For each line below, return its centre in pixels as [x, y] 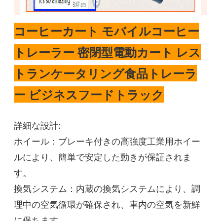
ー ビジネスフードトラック [89, 95]
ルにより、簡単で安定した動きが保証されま [103, 157]
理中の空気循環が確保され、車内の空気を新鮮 [107, 204]
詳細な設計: [37, 126]
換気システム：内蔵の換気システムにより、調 [107, 189]
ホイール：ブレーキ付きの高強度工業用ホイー [107, 141]
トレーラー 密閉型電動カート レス [108, 52]
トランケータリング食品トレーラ [106, 74]
